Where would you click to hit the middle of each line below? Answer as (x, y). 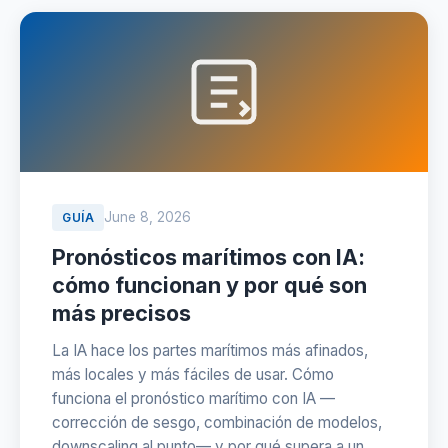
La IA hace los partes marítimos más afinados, (210, 350)
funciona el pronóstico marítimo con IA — (193, 398)
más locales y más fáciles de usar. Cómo (193, 374)
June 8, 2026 (147, 217)
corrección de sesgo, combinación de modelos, (217, 422)
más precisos (121, 313)
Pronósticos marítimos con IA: (208, 257)
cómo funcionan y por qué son (209, 285)
